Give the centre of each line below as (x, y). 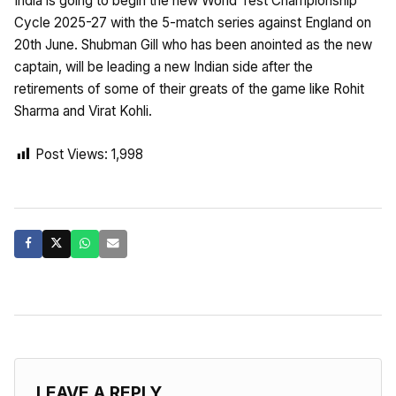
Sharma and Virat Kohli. (83, 110)
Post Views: (72, 154)
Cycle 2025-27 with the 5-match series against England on (193, 22)
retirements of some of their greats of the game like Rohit (189, 88)
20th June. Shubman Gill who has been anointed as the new (193, 44)
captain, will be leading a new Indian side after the (164, 66)
